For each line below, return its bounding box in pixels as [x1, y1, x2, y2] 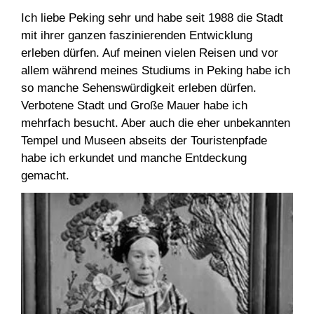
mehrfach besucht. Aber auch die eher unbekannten [21, 116, 290, 130]
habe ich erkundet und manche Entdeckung [21, 151, 247, 165]
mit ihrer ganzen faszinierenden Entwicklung [21, 28, 252, 42]
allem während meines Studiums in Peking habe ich [21, 63, 290, 77]
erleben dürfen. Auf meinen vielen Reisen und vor [21, 46, 278, 60]
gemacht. [21, 168, 69, 182]
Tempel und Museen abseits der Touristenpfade [21, 133, 267, 147]
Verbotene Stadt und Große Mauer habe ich [21, 98, 247, 112]
